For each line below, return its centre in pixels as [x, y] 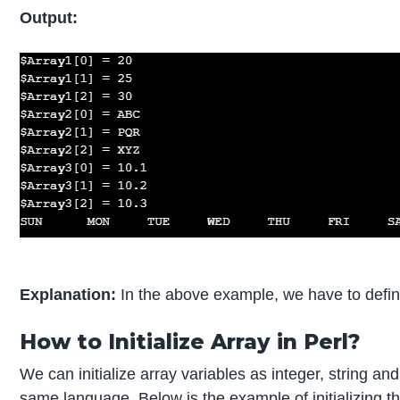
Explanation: [68, 294]
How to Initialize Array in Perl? [191, 341]
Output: [49, 18]
